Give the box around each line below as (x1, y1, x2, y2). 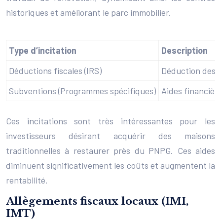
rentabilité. (6, 174, 48, 185)
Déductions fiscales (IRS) (9, 65, 102, 76)
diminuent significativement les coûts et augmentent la (6, 159, 215, 171)
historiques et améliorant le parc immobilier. (6, 6, 171, 18)
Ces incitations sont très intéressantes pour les (6, 115, 215, 126)
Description (161, 44, 208, 56)
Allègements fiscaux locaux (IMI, (6, 194, 188, 208)
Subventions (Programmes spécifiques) (9, 85, 156, 96)
